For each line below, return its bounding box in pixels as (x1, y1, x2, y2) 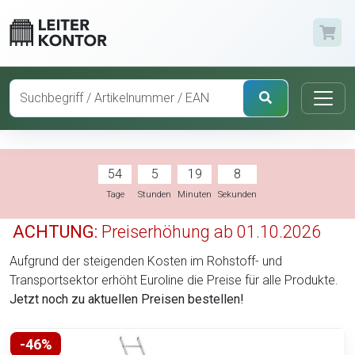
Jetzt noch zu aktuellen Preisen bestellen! (10, 291, 244, 307)
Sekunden (218, 189, 257, 200)
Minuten (177, 189, 212, 200)
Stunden (138, 189, 171, 200)
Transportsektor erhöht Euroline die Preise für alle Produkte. (10, 272, 338, 288)
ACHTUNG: (13, 221, 97, 242)
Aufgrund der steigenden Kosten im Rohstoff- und (10, 253, 282, 269)
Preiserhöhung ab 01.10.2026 (97, 221, 321, 242)
